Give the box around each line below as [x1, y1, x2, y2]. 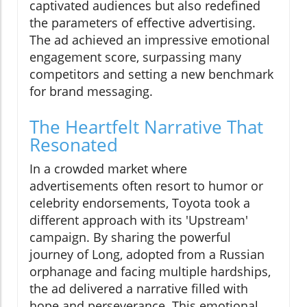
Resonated [29, 132, 118, 157]
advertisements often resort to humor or [29, 177, 263, 194]
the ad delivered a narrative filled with [29, 280, 248, 297]
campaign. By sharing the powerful [29, 228, 231, 245]
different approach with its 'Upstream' [29, 211, 248, 228]
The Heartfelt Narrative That [29, 114, 263, 139]
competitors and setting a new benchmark [29, 65, 273, 82]
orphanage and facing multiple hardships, [29, 262, 271, 280]
